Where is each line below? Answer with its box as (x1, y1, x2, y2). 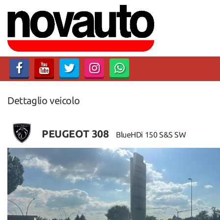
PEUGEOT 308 (42, 127, 111, 139)
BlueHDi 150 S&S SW (115, 130, 186, 139)
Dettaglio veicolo (7, 94, 80, 106)
